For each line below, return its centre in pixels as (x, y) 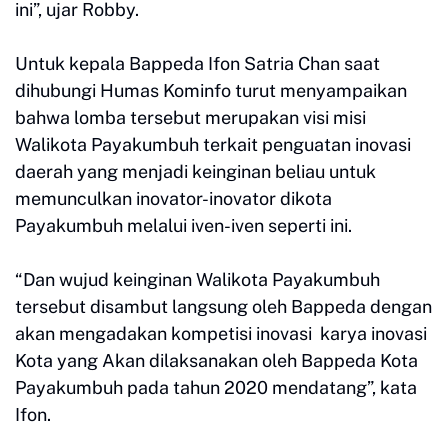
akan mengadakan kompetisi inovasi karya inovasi (221, 334)
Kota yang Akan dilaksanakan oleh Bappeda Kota (216, 361)
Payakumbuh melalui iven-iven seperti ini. (183, 226)
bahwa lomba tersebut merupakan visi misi (192, 118)
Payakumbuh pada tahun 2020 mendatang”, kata (216, 388)
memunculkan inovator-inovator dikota (173, 199)
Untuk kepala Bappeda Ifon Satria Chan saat (197, 64)
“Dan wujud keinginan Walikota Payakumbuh (197, 280)
